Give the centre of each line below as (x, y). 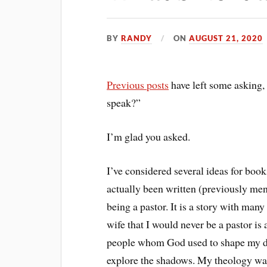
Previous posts (138, 85)
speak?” (124, 103)
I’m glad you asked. (149, 137)
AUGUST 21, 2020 (226, 38)
